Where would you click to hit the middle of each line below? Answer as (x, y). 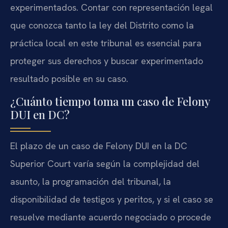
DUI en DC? (40, 115)
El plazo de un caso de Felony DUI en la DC (99, 146)
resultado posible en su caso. (69, 79)
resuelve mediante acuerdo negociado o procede (111, 217)
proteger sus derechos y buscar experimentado (107, 61)
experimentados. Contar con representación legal (111, 8)
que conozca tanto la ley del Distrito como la (102, 25)
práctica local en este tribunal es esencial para (106, 43)
